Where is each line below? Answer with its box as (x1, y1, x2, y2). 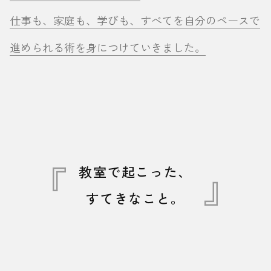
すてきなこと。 (86, 188, 185, 208)
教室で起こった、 (79, 162, 192, 181)
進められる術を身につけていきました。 (10, 39, 206, 56)
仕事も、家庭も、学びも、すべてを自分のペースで (10, 12, 260, 28)
